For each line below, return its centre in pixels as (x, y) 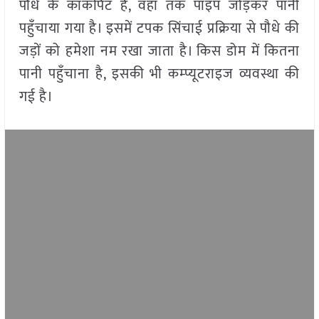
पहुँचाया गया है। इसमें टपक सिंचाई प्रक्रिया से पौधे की (159, 29)
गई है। (36, 97)
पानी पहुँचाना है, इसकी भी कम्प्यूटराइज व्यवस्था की (159, 74)
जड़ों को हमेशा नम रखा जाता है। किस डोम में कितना (159, 52)
